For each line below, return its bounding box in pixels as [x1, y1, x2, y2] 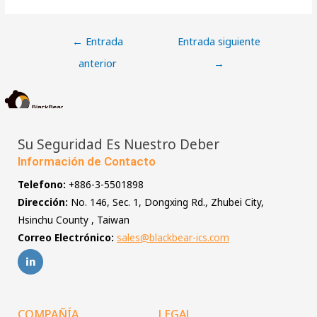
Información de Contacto [18, 154, 156, 169]
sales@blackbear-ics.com [117, 231, 229, 245]
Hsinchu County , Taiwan [18, 213, 129, 227]
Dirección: [18, 195, 68, 209]
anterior [79, 55, 117, 70]
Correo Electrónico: [18, 231, 117, 245]
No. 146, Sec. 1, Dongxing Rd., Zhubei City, [68, 195, 264, 209]
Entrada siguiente [178, 33, 261, 48]
